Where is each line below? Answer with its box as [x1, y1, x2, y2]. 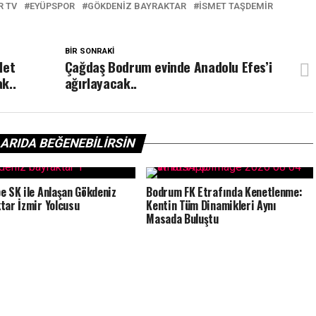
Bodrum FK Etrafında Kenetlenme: [146, 183, 303, 200]
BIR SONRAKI [64, 47, 114, 56]
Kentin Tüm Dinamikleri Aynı [146, 197, 276, 214]
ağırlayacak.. [64, 73, 137, 93]
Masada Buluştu [146, 210, 219, 227]
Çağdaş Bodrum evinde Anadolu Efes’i [64, 56, 272, 77]
